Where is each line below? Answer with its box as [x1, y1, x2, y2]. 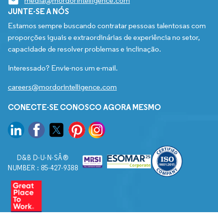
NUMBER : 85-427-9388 [8, 164, 78, 173]
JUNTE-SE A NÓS [8, 6, 69, 17]
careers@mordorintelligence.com [8, 82, 117, 92]
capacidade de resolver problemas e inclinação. [8, 44, 161, 54]
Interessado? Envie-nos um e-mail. [8, 63, 118, 73]
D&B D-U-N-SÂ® [17, 154, 69, 163]
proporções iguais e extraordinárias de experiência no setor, [8, 33, 200, 42]
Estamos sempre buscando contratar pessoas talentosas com [8, 21, 206, 31]
